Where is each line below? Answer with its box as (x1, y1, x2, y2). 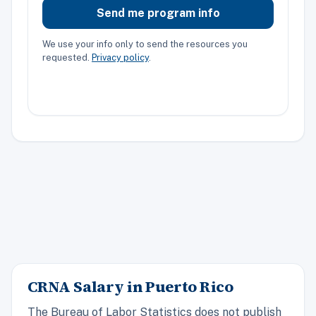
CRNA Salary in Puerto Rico (28, 276, 233, 297)
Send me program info (96, 6, 220, 20)
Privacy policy (92, 51, 149, 63)
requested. (42, 51, 92, 63)
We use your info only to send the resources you (42, 38, 248, 49)
